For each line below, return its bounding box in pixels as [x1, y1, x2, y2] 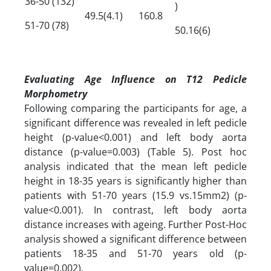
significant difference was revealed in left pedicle [24, 116, 247, 129]
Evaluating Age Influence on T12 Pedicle [24, 72, 247, 86]
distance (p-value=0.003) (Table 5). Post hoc [24, 145, 247, 158]
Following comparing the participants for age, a [24, 101, 247, 115]
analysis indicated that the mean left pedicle [24, 159, 247, 173]
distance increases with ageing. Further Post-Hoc [24, 217, 247, 231]
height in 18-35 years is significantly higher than [24, 174, 247, 188]
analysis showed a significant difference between [24, 232, 247, 246]
